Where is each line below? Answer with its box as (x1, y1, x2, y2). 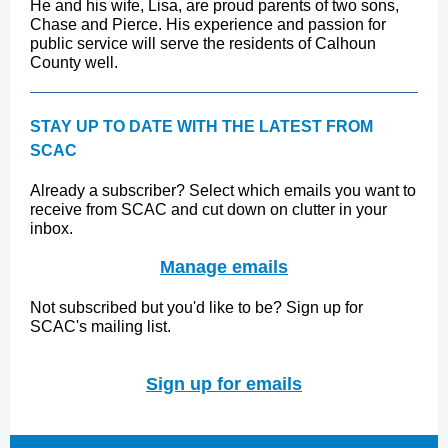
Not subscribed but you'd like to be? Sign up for (30, 299, 363, 316)
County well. (30, 54, 118, 71)
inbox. (30, 220, 73, 237)
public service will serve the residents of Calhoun (30, 35, 376, 52)
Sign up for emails (146, 374, 302, 394)
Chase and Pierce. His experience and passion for (30, 16, 386, 33)
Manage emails (160, 257, 288, 277)
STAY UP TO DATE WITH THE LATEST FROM (30, 118, 373, 135)
